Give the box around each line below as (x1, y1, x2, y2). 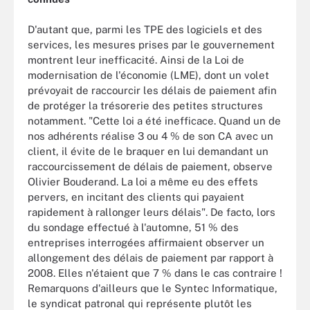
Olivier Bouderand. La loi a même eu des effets (28, 176, 258, 188)
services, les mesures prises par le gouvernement (28, 39, 275, 51)
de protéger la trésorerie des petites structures (28, 100, 263, 111)
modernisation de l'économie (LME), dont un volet (28, 69, 269, 81)
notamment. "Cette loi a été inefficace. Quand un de (28, 115, 281, 127)
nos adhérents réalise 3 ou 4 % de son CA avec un (28, 130, 273, 142)
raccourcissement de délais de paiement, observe (28, 161, 273, 172)
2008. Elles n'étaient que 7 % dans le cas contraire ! (28, 267, 282, 279)
